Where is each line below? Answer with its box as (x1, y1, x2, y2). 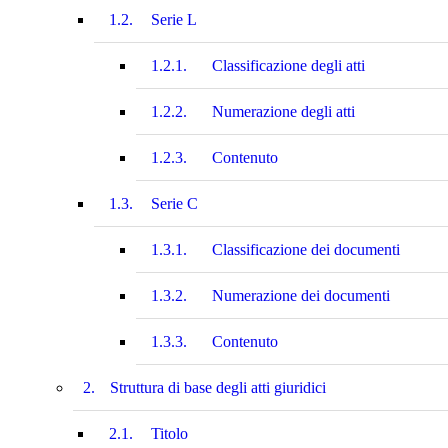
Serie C (151, 194, 198, 212)
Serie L (151, 10, 197, 28)
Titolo (151, 424, 188, 442)
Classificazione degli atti (212, 56, 365, 74)
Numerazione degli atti (212, 102, 355, 120)
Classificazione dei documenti (212, 240, 400, 258)
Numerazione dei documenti (212, 286, 390, 304)
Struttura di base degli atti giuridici (110, 378, 326, 396)
